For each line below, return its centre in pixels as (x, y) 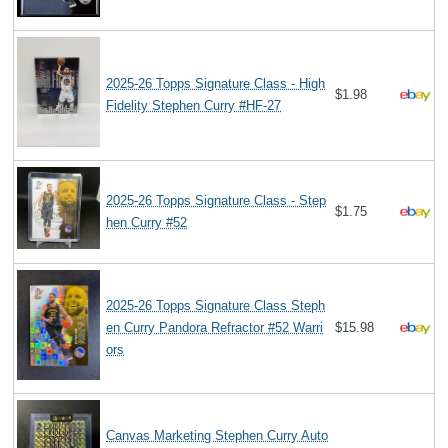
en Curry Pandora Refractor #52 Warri (215, 327)
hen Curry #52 (147, 222)
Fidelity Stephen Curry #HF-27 (194, 105)
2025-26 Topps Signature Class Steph (216, 305)
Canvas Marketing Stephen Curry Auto (217, 435)
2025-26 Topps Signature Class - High (216, 83)
